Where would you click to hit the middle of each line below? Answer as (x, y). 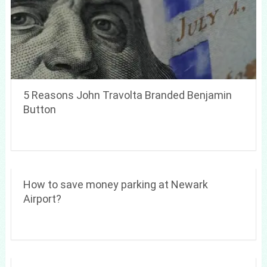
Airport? (42, 198)
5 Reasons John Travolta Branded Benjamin (127, 95)
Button (39, 109)
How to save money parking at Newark (115, 184)
